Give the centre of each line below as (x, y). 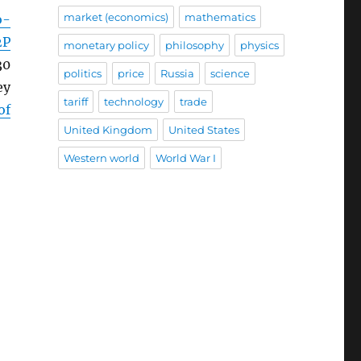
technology (133, 102)
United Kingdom (108, 130)
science (230, 74)
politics (82, 74)
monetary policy (106, 46)
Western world (101, 158)
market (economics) (116, 17)
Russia (177, 74)
